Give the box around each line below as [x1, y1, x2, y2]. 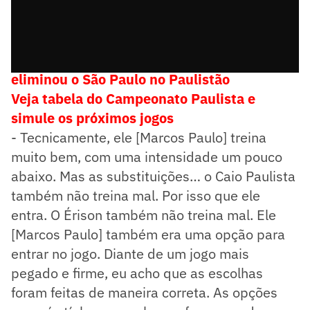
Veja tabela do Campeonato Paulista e [11, 89, 255, 108]
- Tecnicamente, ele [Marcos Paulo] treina [11, 128, 266, 147]
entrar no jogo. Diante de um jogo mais [11, 244, 249, 263]
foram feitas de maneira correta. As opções [11, 283, 277, 302]
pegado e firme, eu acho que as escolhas [11, 264, 263, 282]
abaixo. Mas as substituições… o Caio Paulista [11, 167, 295, 185]
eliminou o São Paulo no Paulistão [11, 70, 230, 89]
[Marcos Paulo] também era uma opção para [11, 225, 285, 244]
